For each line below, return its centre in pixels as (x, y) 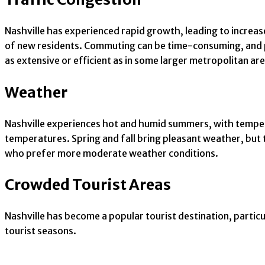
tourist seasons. (41, 231)
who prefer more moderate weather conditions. (112, 153)
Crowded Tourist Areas (88, 185)
